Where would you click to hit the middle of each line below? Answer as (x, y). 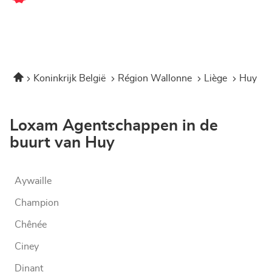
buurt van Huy (62, 143)
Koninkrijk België (71, 79)
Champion (37, 203)
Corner (24, 8)
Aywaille (33, 181)
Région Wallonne (156, 79)
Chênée (31, 225)
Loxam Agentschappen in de (114, 126)
